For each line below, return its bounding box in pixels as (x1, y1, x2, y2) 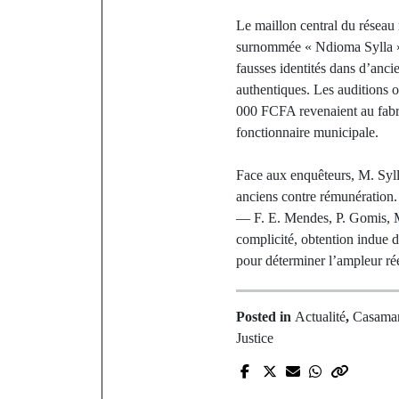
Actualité (295, 309, 346, 324)
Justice (236, 330, 273, 346)
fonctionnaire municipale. (236, 125, 379, 140)
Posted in (236, 309, 295, 324)
